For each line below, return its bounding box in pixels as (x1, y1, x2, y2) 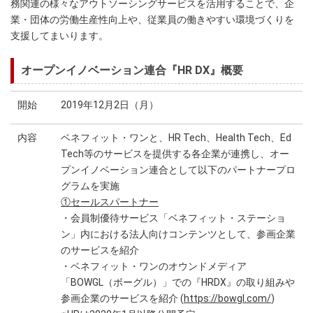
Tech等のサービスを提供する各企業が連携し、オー (61, 148, 289, 160)
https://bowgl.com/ (184, 293, 271, 305)
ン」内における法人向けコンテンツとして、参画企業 (61, 228, 296, 240)
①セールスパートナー (61, 196, 159, 208)
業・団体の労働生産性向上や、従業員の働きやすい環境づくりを (10, 14, 294, 26)
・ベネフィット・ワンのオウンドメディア (61, 261, 247, 272)
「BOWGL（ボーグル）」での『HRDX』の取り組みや (61, 277, 295, 289)
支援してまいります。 (10, 30, 108, 42)
